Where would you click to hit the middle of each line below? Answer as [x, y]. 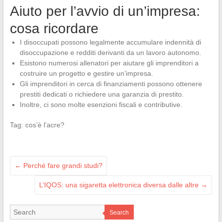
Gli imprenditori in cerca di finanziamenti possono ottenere [111, 84]
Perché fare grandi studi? [62, 166]
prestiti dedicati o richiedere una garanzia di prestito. [102, 94]
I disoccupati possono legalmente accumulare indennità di [110, 42]
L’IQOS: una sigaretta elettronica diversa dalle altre [120, 185]
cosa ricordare [54, 28]
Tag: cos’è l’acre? [37, 125]
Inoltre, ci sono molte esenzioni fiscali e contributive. [101, 105]
